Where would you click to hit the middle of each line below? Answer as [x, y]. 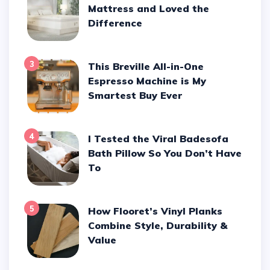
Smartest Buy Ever [135, 96]
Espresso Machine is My [147, 81]
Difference [115, 23]
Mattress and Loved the [149, 9]
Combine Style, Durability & [158, 226]
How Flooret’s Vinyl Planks [92, 211]
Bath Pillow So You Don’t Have [165, 153]
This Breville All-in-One [92, 67]
